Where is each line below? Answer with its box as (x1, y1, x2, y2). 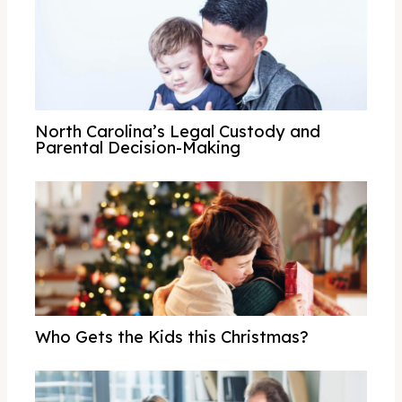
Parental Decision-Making (35, 136, 241, 158)
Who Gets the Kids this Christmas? (35, 326, 310, 347)
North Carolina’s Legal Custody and (35, 120, 321, 142)
